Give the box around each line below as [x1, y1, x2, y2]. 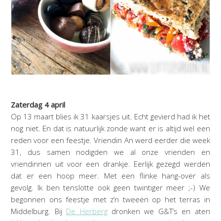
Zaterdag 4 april [11, 99, 66, 110]
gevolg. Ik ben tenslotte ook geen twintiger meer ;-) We [11, 182, 210, 192]
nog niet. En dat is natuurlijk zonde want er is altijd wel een [11, 123, 210, 133]
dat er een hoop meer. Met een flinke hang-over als [11, 170, 210, 181]
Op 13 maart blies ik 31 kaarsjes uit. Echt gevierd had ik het [11, 111, 210, 121]
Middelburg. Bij [11, 206, 67, 216]
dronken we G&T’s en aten [107, 206, 210, 216]
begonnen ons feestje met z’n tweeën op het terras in [11, 194, 210, 204]
